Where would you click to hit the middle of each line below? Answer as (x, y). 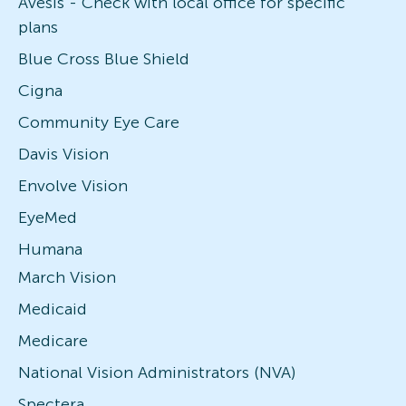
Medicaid (53, 309)
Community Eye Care (99, 122)
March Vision (67, 277)
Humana (50, 249)
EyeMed (48, 217)
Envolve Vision (73, 185)
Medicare (53, 340)
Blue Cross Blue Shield (104, 58)
